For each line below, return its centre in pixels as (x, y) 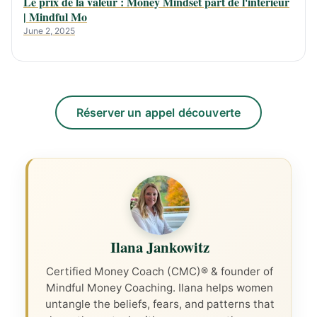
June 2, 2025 (49, 31)
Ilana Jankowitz (160, 247)
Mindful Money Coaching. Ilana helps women (160, 288)
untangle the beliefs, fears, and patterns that (160, 304)
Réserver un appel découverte (158, 113)
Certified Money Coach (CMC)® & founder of (160, 272)
